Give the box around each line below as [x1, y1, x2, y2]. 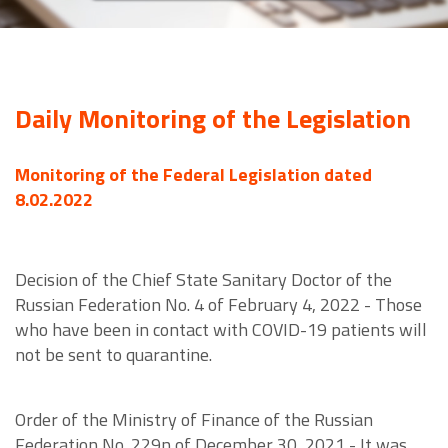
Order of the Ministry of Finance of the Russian [15, 406, 373, 434]
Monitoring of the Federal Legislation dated [15, 161, 372, 189]
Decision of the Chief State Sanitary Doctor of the [15, 266, 392, 294]
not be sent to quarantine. [15, 341, 212, 369]
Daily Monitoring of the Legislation [15, 99, 411, 139]
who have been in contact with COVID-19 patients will [15, 316, 427, 344]
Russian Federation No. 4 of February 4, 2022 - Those [15, 291, 422, 319]
